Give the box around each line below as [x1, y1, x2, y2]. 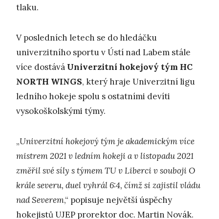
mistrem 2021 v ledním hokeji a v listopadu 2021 [16, 151, 194, 162]
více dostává [16, 62, 67, 73]
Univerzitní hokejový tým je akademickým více [20, 136, 195, 147]
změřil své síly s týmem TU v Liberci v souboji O [16, 165, 195, 176]
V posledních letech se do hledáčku [16, 32, 157, 44]
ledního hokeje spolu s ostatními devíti [16, 91, 170, 102]
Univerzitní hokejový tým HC [67, 62, 193, 73]
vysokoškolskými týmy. [16, 106, 106, 117]
